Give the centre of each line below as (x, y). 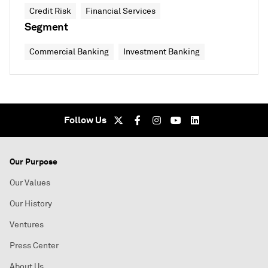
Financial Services (121, 11)
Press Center (34, 246)
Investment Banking (162, 52)
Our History (31, 204)
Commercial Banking (69, 52)
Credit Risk (50, 11)
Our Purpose (33, 162)
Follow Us (85, 120)
